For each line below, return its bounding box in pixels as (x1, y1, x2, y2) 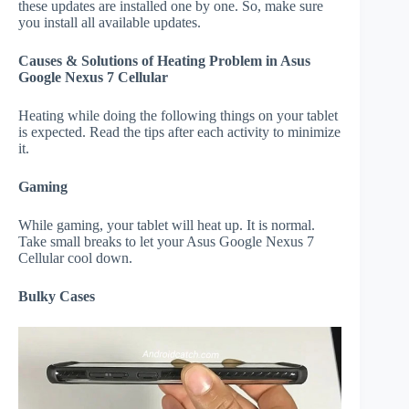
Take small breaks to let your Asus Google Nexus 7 (18, 234, 314, 250)
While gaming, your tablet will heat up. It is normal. (18, 217, 315, 234)
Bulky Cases (18, 288, 95, 305)
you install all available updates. (18, 15, 201, 31)
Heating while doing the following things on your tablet (18, 108, 338, 124)
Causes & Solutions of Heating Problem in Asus (18, 53, 310, 69)
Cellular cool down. (18, 250, 132, 267)
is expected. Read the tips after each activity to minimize (18, 124, 341, 141)
